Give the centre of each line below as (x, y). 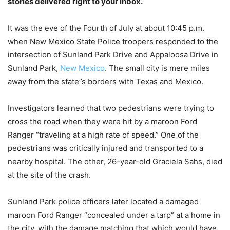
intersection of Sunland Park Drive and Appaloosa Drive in (113, 54)
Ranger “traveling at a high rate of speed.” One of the (103, 135)
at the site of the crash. (49, 175)
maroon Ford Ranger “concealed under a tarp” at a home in (114, 215)
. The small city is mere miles (157, 68)
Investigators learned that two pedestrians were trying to (111, 108)
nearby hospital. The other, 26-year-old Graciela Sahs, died (115, 161)
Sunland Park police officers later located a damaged (103, 201)
